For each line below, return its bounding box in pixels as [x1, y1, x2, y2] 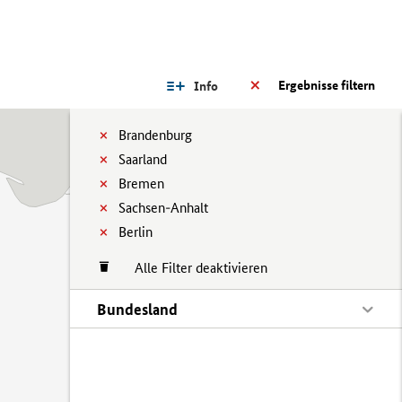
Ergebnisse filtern [278, 77, 375, 93]
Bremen [118, 175, 164, 192]
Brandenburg [118, 127, 192, 144]
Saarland [118, 151, 167, 168]
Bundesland [97, 300, 178, 319]
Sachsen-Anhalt [118, 199, 208, 216]
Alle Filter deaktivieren [117, 259, 267, 276]
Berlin [118, 223, 153, 240]
